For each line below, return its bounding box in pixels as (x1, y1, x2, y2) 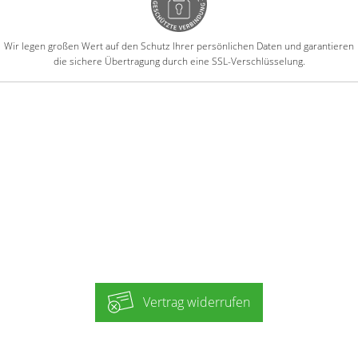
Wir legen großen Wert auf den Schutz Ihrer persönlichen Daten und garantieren (4, 39, 354, 54)
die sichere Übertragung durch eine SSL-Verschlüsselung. (53, 54, 305, 69)
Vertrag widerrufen (143, 293, 250, 312)
